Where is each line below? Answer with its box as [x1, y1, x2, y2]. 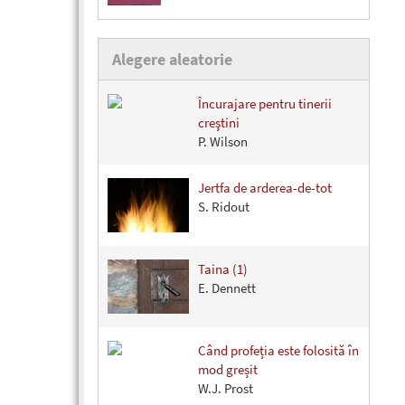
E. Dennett [198, 279, 256, 297]
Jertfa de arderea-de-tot [198, 179, 332, 196]
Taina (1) [198, 260, 248, 278]
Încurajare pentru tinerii [198, 95, 332, 112]
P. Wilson [198, 133, 248, 150]
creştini [198, 114, 240, 131]
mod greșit [198, 361, 258, 378]
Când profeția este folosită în [198, 342, 359, 359]
